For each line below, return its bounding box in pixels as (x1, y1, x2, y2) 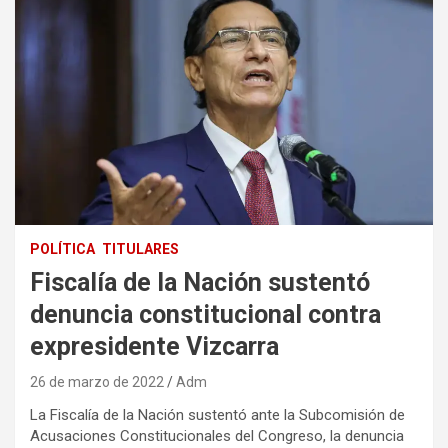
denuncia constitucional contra (30, 300, 381, 330)
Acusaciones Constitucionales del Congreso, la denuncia (30, 427, 404, 446)
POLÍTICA (30, 241, 95, 258)
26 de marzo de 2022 (30, 374, 164, 391)
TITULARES (102, 241, 179, 258)
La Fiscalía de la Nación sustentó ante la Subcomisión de (30, 406, 405, 425)
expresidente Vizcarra (30, 332, 279, 362)
